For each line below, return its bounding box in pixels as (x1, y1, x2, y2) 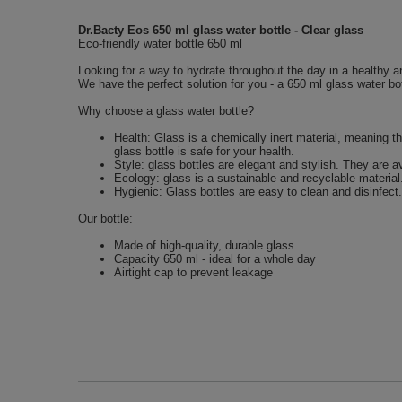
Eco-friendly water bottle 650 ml (78, 37, 242, 51)
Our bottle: (78, 212, 133, 226)
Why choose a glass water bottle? (78, 104, 254, 118)
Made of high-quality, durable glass (114, 239, 294, 253)
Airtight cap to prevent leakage (114, 266, 273, 280)
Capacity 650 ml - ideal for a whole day (114, 252, 316, 267)
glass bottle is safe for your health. (114, 144, 294, 159)
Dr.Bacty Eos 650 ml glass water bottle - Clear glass (78, 23, 363, 38)
